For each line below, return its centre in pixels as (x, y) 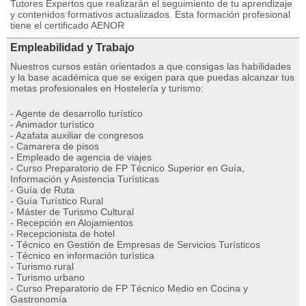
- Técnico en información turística (82, 255)
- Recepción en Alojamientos (72, 223)
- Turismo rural (42, 266)
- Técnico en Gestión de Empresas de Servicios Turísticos (135, 245)
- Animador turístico (52, 124)
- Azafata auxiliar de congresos (77, 135)
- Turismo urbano (47, 277)
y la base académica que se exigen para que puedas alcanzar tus (152, 77)
